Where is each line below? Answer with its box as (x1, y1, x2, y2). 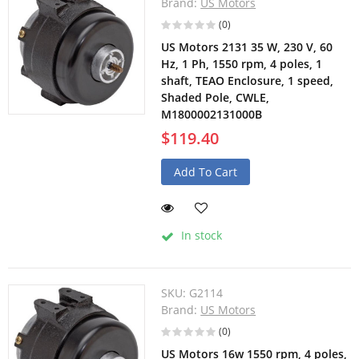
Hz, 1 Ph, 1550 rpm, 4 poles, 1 (161, 56, 323, 72)
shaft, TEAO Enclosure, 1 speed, (161, 73, 334, 89)
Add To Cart (174, 164, 238, 180)
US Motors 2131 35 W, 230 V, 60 (161, 39, 333, 55)
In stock (178, 228, 223, 244)
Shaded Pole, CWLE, (161, 90, 270, 106)
